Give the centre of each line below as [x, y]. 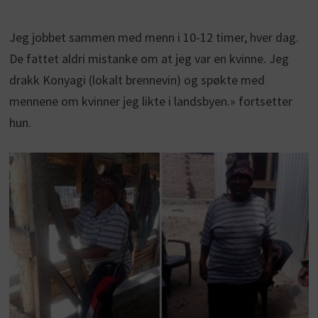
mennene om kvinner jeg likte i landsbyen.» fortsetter [150, 101]
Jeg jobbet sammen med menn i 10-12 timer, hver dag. [154, 37]
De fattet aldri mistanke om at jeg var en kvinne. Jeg [149, 58]
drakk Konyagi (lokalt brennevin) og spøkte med [137, 79]
